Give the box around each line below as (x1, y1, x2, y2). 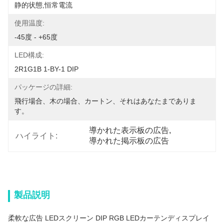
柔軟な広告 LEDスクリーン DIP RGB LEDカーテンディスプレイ (8, 214, 209, 222)
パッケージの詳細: (14, 83, 72, 91)
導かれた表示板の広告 (89, 126, 169, 134)
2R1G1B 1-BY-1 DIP (14, 65, 78, 73)
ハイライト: (15, 131, 57, 140)
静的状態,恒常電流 (14, 1, 72, 9)
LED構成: (14, 51, 44, 59)
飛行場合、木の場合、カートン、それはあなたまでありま (14, 97, 196, 105)
